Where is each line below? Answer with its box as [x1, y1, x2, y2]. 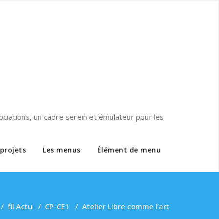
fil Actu [8, 201, 32, 211]
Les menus [43, 145, 81, 154]
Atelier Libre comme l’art [82, 201, 169, 211]
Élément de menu [97, 145, 161, 154]
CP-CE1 [45, 201, 69, 211]
